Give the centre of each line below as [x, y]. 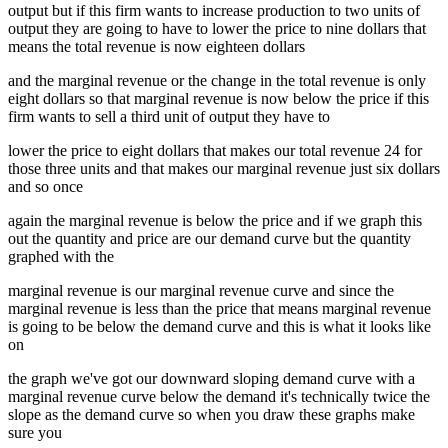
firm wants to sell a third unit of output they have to [169, 117]
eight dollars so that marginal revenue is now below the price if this [218, 99]
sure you [35, 433]
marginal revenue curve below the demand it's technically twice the [219, 397]
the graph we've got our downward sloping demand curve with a [211, 379]
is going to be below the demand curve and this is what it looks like [219, 327]
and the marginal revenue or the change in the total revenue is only [217, 81]
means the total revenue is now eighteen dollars [156, 47]
